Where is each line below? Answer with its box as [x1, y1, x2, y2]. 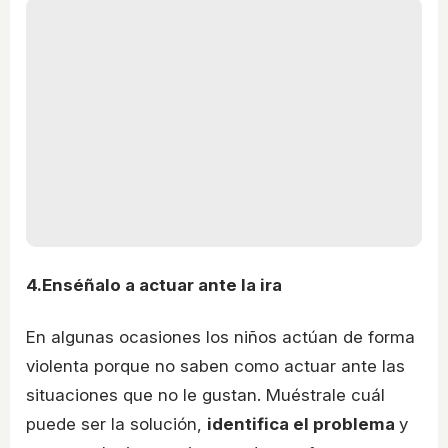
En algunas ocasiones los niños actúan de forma [26, 326, 415, 347]
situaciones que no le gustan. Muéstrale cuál [26, 384, 385, 405]
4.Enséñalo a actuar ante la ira [26, 275, 282, 296]
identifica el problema [207, 413, 399, 434]
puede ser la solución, [26, 413, 207, 434]
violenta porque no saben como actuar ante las [26, 355, 405, 376]
